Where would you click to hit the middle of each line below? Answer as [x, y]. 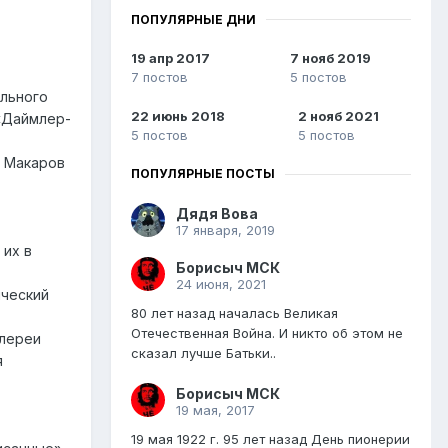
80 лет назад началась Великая [234, 313]
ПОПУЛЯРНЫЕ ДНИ [193, 19]
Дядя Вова [217, 214]
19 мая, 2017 [215, 410]
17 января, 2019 [225, 230]
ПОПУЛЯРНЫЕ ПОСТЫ [203, 174]
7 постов [159, 77]
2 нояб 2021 [338, 116]
